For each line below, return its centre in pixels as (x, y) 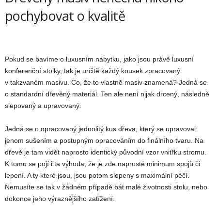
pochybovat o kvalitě (65, 16)
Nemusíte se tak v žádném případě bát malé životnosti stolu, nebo (106, 187)
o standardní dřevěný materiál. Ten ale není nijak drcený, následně (107, 94)
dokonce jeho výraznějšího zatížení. (60, 199)
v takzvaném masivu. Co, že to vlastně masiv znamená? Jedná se (106, 83)
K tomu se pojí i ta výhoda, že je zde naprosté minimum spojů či (102, 164)
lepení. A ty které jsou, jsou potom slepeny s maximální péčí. (97, 176)
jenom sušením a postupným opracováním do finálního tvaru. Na (104, 141)
